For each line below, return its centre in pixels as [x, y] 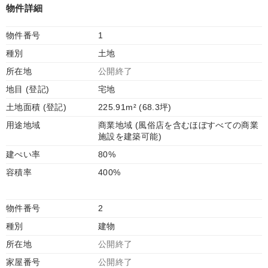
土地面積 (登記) [36, 107]
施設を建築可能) [130, 136]
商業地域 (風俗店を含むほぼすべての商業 [179, 125]
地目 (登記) [28, 89]
